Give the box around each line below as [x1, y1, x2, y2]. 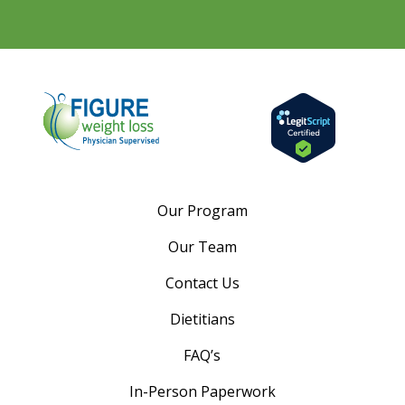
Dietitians [169, 309, 235, 329]
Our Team [167, 237, 237, 257]
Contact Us [165, 273, 240, 293]
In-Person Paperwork [128, 381, 276, 401]
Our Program [156, 201, 248, 221]
